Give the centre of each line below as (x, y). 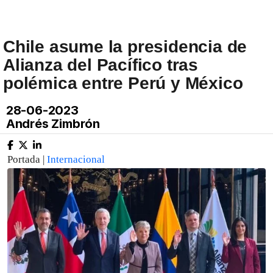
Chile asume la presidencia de (125, 47)
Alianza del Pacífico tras (101, 65)
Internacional (76, 159)
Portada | (27, 159)
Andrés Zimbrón (51, 124)
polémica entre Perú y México (123, 83)
